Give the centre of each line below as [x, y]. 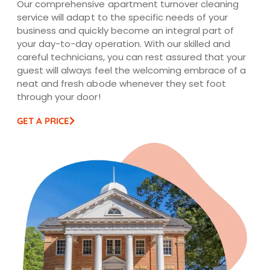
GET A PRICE [43, 121]
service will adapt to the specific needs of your [123, 17]
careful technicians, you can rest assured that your [132, 57]
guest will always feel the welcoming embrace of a [132, 70]
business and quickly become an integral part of [126, 30]
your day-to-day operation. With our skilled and [124, 43]
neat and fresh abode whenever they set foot [122, 83]
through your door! [59, 96]
